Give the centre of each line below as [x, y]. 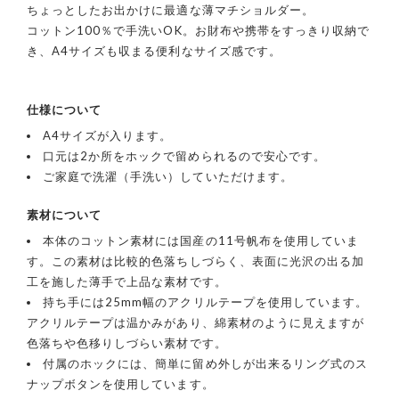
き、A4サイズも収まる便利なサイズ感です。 [154, 50]
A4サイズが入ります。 [108, 135]
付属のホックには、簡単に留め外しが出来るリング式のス [206, 363]
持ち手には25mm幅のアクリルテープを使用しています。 [206, 301]
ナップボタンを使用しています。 [121, 383]
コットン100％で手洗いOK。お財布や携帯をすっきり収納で [199, 30]
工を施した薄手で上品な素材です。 [127, 281]
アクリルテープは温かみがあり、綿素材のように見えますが [196, 322]
